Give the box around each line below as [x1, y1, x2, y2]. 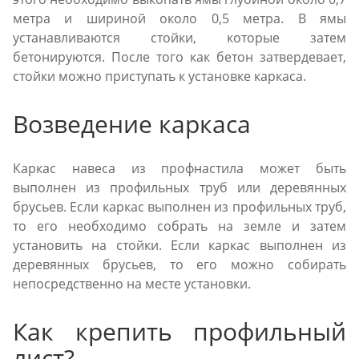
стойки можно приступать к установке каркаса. [13, 67, 306, 86]
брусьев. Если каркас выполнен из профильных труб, [13, 198, 346, 216]
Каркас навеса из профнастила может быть [13, 159, 346, 178]
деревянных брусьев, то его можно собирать [13, 256, 346, 274]
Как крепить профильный [13, 315, 346, 349]
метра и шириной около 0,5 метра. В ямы [13, 10, 346, 28]
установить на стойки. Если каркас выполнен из [13, 236, 346, 255]
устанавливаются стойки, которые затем [13, 29, 346, 47]
